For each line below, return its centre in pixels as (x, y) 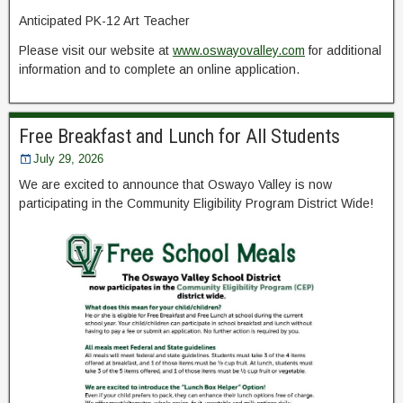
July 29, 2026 (68, 159)
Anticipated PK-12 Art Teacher (104, 21)
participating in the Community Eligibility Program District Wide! (196, 204)
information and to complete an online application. (159, 70)
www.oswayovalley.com (239, 51)
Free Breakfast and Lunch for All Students (179, 137)
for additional (343, 51)
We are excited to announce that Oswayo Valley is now (175, 185)
